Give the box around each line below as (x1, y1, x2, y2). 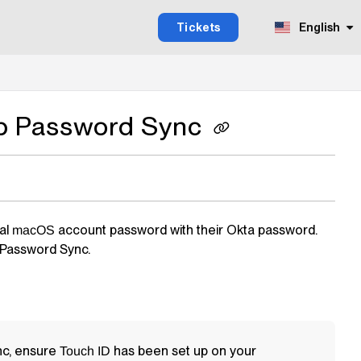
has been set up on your (110, 343, 256, 359)
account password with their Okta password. (55, 222, 317, 238)
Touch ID (60, 344, 110, 358)
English (297, 21, 340, 34)
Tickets (176, 21, 221, 34)
